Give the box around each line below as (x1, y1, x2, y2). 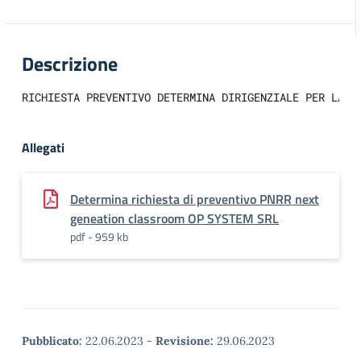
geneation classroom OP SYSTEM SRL (70, 209, 279, 228)
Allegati (22, 138, 64, 157)
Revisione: (156, 334, 214, 348)
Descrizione (22, 49, 118, 78)
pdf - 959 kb (70, 228, 128, 245)
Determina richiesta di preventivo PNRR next (70, 189, 319, 209)
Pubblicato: (22, 334, 82, 348)
